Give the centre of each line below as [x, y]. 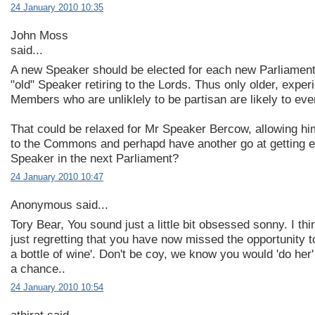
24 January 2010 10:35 [57, 8]
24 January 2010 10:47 [57, 177]
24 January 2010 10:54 [57, 287]
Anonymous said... [59, 205]
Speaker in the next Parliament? [95, 158]
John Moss [39, 36]
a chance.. [38, 269]
